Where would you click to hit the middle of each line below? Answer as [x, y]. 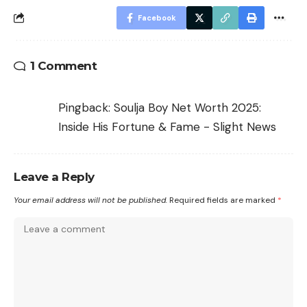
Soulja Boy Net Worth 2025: [187, 107]
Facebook [157, 17]
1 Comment [63, 65]
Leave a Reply [54, 176]
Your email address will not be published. [90, 200]
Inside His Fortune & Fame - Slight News [167, 126]
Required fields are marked [223, 200]
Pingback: [86, 107]
